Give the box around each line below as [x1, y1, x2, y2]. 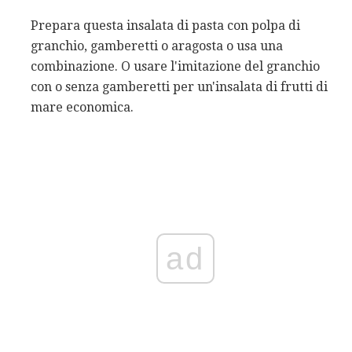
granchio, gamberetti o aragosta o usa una [31, 38, 283, 54]
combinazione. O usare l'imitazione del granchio [31, 59, 320, 75]
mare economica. [31, 100, 134, 115]
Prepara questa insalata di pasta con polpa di [31, 18, 300, 34]
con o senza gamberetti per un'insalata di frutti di [31, 79, 328, 95]
